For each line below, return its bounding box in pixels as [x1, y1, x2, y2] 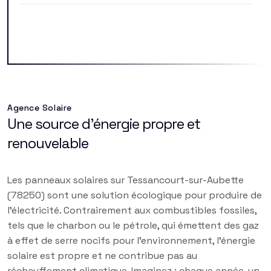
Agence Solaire [7, 102, 72, 113]
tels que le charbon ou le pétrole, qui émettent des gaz [7, 218, 259, 232]
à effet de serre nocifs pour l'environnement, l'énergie [7, 233, 255, 247]
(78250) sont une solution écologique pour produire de [7, 188, 262, 201]
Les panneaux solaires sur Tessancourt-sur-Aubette [7, 173, 244, 186]
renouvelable [7, 133, 89, 152]
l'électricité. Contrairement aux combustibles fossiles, [7, 203, 256, 217]
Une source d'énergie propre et [7, 114, 201, 133]
